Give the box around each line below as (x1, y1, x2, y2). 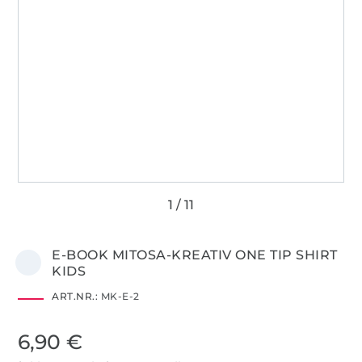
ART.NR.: (52, 289, 99, 302)
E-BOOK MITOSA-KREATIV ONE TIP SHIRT (52, 246, 338, 263)
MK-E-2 (98, 289, 140, 302)
